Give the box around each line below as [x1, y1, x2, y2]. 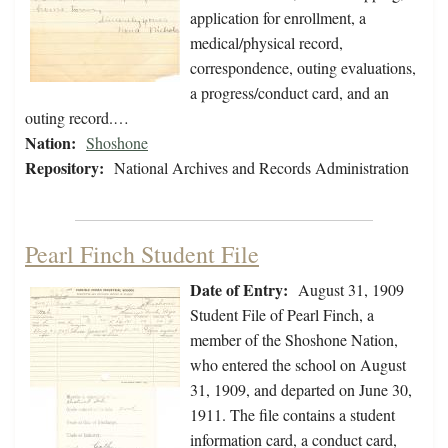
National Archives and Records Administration [114, 157, 409, 179]
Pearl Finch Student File [25, 238, 259, 271]
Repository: [25, 156, 104, 180]
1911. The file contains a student [190, 404, 395, 426]
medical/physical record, [190, 32, 343, 54]
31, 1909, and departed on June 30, [190, 379, 412, 401]
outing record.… [25, 107, 129, 129]
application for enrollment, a [190, 7, 366, 29]
